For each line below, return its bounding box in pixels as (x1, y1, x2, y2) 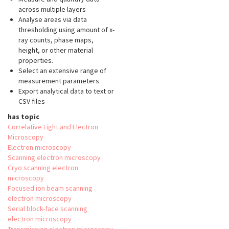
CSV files (18, 97, 45, 106)
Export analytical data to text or (18, 86, 114, 96)
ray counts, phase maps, (18, 35, 94, 45)
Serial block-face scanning (8, 204, 87, 214)
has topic (8, 112, 39, 122)
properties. (18, 56, 53, 65)
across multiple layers (18, 5, 86, 14)
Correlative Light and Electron (8, 122, 98, 132)
